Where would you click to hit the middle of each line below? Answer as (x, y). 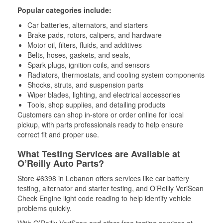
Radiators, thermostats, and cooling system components (116, 75)
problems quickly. (45, 208)
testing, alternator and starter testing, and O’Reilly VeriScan (111, 188)
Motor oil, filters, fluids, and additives (85, 45)
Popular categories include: (64, 10)
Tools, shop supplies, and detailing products (96, 105)
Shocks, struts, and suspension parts (85, 85)
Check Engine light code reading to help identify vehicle (104, 198)
